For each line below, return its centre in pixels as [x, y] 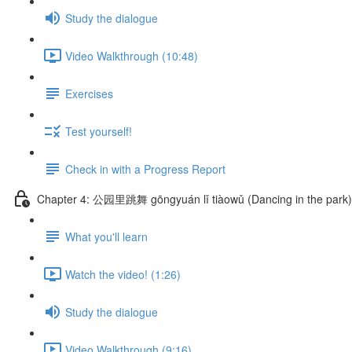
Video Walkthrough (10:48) [132, 55]
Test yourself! [99, 131]
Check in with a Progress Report [145, 169]
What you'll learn [106, 236]
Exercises [89, 93]
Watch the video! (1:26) [123, 274]
